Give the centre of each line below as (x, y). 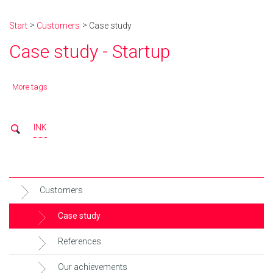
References (80, 242)
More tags (30, 87)
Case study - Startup (90, 52)
